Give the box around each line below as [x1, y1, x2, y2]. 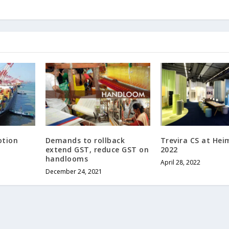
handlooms [45, 154, 88, 164]
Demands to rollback [45, 135, 125, 146]
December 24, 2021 [45, 167, 102, 176]
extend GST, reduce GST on [45, 145, 149, 155]
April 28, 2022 [160, 158, 200, 167]
